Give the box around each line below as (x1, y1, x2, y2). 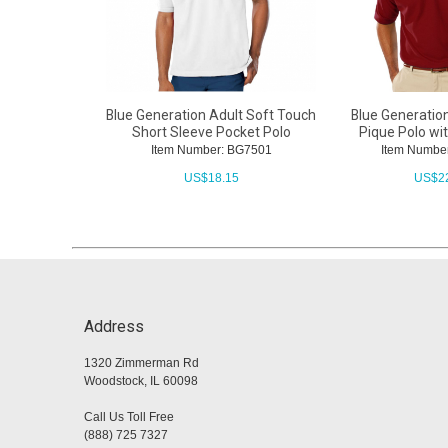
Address (84, 317, 144, 337)
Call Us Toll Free (84, 410, 174, 425)
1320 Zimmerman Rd (84, 356, 199, 371)
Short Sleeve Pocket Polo (131, 124, 291, 141)
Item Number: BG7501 (150, 143, 272, 158)
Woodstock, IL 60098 (84, 374, 198, 389)
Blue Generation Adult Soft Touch (106, 107, 317, 124)
